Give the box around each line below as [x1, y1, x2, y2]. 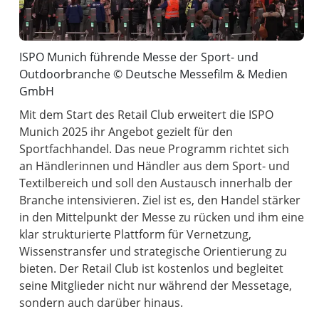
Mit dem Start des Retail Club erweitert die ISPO [19, 107, 274, 123]
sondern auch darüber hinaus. [19, 295, 184, 311]
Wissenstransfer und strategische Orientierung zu [19, 244, 288, 260]
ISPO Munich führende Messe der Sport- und [19, 48, 259, 65]
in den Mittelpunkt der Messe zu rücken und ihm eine [19, 209, 305, 226]
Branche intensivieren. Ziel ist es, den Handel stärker [19, 192, 301, 209]
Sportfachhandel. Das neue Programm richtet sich [19, 141, 290, 157]
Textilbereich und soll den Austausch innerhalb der [19, 175, 293, 192]
